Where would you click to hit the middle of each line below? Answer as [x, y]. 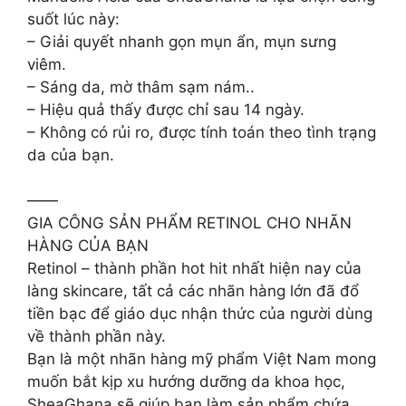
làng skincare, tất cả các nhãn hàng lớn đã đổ [193, 291]
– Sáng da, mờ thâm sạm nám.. [141, 87]
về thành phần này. [97, 336]
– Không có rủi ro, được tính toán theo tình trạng [202, 132]
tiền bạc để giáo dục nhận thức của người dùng [200, 314]
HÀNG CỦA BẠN [88, 246]
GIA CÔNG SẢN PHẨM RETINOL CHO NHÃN [189, 223]
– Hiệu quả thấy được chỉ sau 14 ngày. [166, 109]
